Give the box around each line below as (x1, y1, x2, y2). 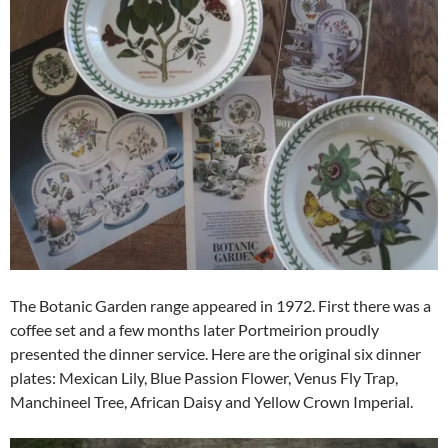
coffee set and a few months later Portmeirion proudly (10, 320, 379, 340)
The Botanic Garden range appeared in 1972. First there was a (10, 296, 431, 316)
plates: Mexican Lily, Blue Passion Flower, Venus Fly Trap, (10, 368, 398, 388)
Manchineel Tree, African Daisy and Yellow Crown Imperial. (10, 392, 413, 412)
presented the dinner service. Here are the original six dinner (10, 344, 421, 364)
